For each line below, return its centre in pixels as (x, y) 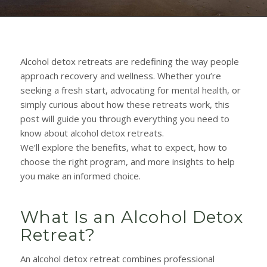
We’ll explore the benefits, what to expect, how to (123, 147)
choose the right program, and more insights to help (127, 161)
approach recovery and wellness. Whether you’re (120, 75)
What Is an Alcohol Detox (131, 217)
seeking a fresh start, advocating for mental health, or (130, 90)
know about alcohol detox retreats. (92, 133)
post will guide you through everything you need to (125, 118)
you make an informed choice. (80, 176)
